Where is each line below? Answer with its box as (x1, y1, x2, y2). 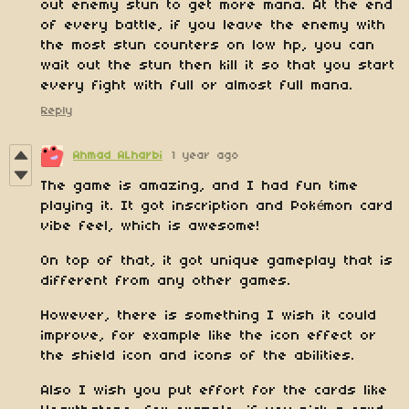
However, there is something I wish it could (41, 309, 377, 324)
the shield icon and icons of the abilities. (41, 349, 355, 364)
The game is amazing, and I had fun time (41, 179, 359, 194)
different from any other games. (41, 274, 299, 289)
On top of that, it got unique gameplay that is (41, 254, 393, 269)
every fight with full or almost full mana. (41, 79, 353, 94)
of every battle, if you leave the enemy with (41, 18, 386, 34)
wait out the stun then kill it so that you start (41, 58, 395, 74)
